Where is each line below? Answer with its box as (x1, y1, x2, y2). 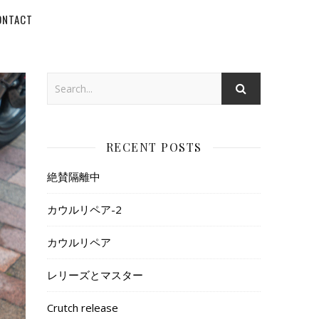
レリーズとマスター (47, 268, 143, 282)
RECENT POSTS (105, 140, 202, 155)
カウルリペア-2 (47, 202, 122, 216)
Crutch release (47, 300, 118, 315)
